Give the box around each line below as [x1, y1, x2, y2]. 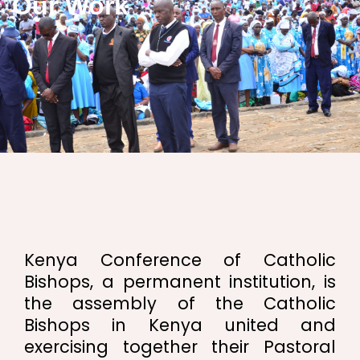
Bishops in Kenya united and [24, 313, 336, 337]
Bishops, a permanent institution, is [24, 269, 336, 293]
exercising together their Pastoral [24, 334, 336, 358]
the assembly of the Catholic [24, 291, 336, 315]
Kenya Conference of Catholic [24, 247, 336, 272]
